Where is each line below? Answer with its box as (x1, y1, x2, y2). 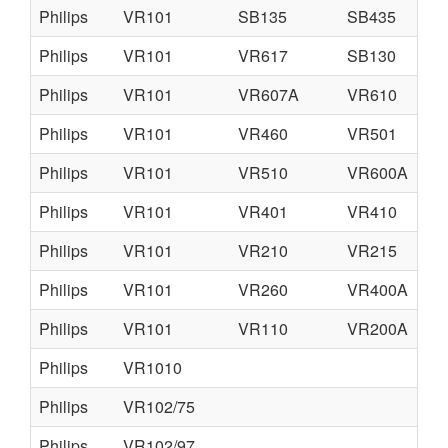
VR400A (347, 278, 408, 301)
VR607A (238, 83, 299, 106)
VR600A (347, 161, 408, 184)
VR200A (347, 317, 408, 340)
